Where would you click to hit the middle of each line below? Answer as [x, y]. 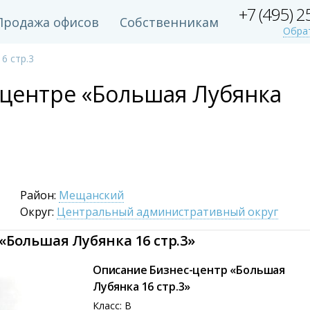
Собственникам [169, 22]
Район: [39, 195]
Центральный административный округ [167, 212]
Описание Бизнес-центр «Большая [189, 270]
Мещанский [91, 195]
